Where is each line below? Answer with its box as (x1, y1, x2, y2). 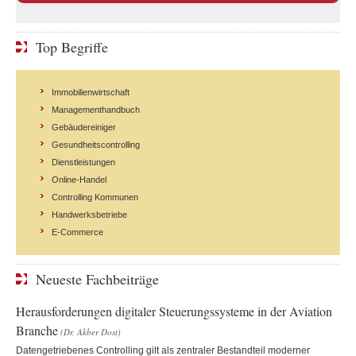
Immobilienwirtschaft (52, 87, 130, 97)
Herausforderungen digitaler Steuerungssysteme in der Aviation (16, 302, 332, 319)
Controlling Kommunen (52, 192, 138, 202)
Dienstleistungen (52, 157, 115, 167)
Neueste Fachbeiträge (36, 269, 159, 288)
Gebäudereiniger (52, 122, 116, 132)
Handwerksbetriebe (52, 209, 127, 219)
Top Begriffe (36, 37, 108, 56)
